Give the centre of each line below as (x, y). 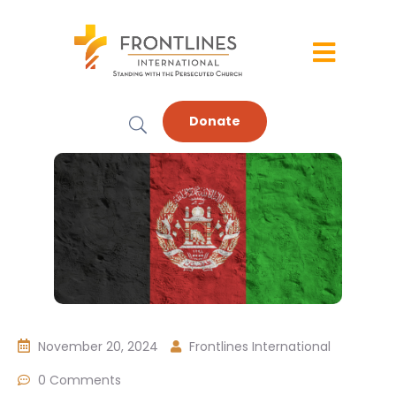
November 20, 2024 (98, 346)
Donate (215, 121)
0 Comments (80, 380)
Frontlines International (260, 346)
